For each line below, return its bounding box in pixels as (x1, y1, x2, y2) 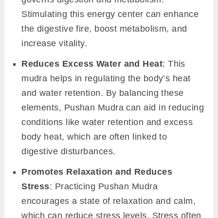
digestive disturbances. (21, 146, 116, 157)
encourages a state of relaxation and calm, (21, 196, 196, 206)
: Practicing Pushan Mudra (49, 182, 158, 192)
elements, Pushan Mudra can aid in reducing (21, 103, 204, 113)
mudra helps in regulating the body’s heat (21, 73, 191, 84)
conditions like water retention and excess (21, 117, 193, 127)
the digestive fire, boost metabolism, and (21, 24, 187, 34)
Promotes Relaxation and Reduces (21, 167, 173, 177)
